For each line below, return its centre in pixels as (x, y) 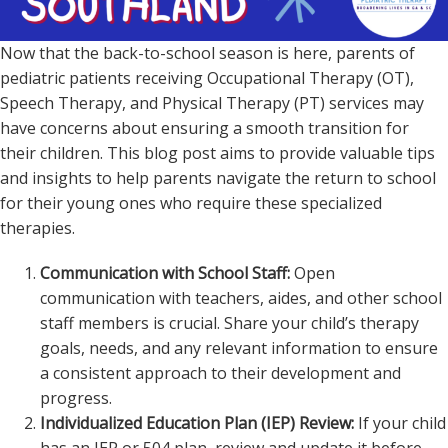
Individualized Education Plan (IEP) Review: (197, 423)
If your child (400, 423)
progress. (76, 398)
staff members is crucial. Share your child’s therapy (229, 323)
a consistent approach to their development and (220, 373)
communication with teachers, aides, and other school (241, 298)
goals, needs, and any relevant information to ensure (239, 348)
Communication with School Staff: (165, 273)
